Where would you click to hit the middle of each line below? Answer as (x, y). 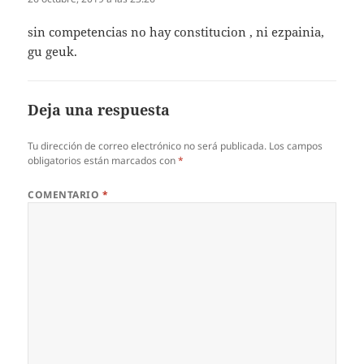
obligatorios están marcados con (103, 161)
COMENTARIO (65, 195)
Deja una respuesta (99, 110)
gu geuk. (53, 52)
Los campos (296, 146)
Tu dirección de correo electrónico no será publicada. (147, 146)
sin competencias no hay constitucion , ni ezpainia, (176, 32)
